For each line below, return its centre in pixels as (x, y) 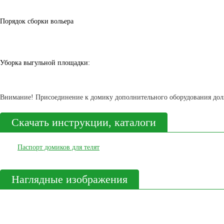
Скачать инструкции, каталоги (84, 122)
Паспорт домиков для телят (58, 147)
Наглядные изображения (69, 179)
